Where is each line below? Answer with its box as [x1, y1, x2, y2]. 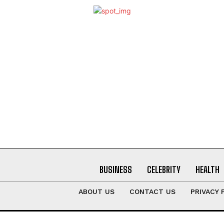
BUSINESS [99, 163, 132, 175]
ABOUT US [78, 187, 114, 195]
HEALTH [195, 163, 219, 175]
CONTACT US [129, 187, 175, 195]
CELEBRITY [146, 163, 180, 175]
